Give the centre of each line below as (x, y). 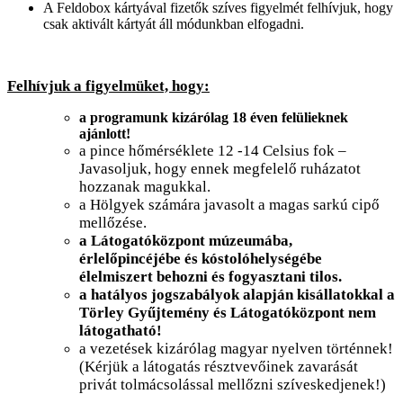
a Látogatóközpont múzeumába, (186, 241)
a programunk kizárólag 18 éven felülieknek (214, 118)
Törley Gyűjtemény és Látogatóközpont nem (228, 313)
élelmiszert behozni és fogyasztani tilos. (210, 277)
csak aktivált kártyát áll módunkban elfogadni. (174, 24)
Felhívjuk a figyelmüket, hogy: (108, 86)
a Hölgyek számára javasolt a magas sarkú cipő (229, 205)
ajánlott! (105, 134)
